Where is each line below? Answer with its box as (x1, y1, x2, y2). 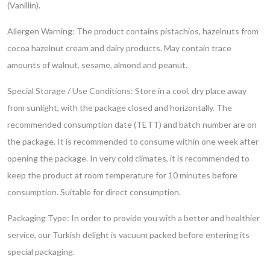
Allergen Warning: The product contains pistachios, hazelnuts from (7, 25, 259, 36)
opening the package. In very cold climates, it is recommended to (7, 152, 250, 163)
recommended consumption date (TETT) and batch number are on (7, 119, 257, 130)
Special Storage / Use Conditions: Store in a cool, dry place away (7, 85, 246, 96)
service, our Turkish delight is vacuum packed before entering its (7, 229, 250, 240)
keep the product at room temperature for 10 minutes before (7, 169, 237, 180)
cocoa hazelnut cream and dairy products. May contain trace (7, 42, 231, 53)
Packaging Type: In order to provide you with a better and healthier (7, 212, 260, 223)
